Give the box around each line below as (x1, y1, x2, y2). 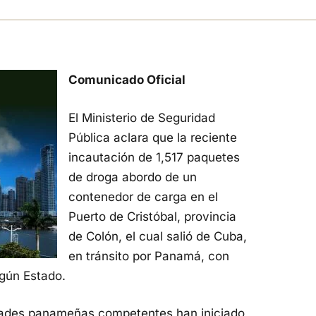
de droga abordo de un (68, 169, 197, 184)
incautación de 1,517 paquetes (68, 150, 240, 164)
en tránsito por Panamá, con (68, 248, 229, 263)
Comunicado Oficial (68, 73, 186, 87)
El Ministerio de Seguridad (68, 110, 215, 125)
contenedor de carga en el (68, 189, 218, 204)
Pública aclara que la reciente (68, 130, 237, 145)
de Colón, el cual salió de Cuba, (68, 229, 247, 243)
